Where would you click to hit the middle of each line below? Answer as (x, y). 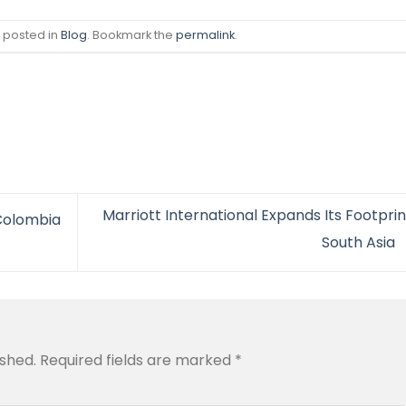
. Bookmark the (131, 35)
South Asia (360, 243)
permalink (205, 35)
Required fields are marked (137, 360)
